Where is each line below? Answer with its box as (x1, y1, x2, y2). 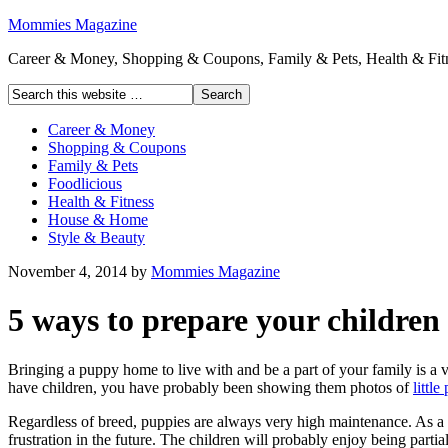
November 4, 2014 (8, 263, 127, 280)
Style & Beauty (48, 229, 145, 246)
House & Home (48, 211, 148, 228)
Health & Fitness (48, 193, 154, 210)
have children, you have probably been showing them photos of (8, 378, 413, 396)
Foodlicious (48, 175, 122, 192)
